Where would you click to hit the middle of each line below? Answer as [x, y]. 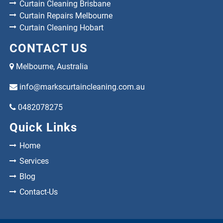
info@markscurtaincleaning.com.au [82, 87]
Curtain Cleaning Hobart [62, 28]
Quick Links [44, 128]
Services [34, 161]
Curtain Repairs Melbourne [66, 16]
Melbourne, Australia [51, 67]
